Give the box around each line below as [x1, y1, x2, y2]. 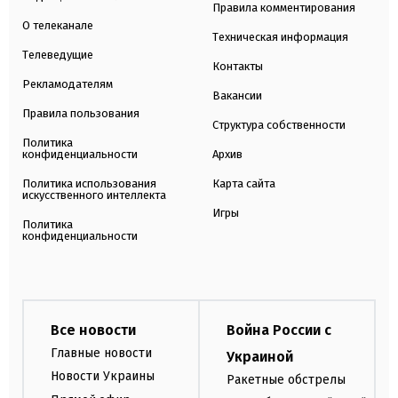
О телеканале [22, 18, 93, 32]
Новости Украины [51, 369, 155, 385]
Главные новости [51, 345, 152, 361]
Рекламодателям [22, 76, 113, 91]
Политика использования [22, 176, 156, 190]
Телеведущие [22, 47, 93, 61]
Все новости [51, 321, 136, 338]
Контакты [212, 59, 263, 73]
